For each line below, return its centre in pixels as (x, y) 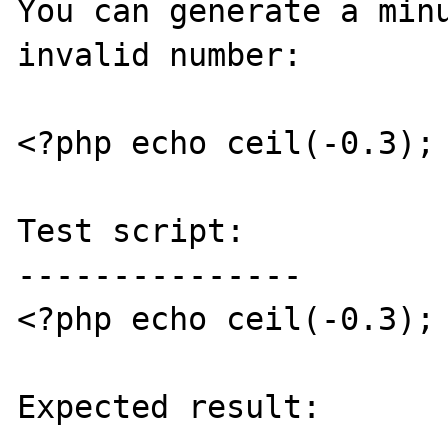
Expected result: (169, 406)
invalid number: (160, 54)
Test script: (131, 230)
